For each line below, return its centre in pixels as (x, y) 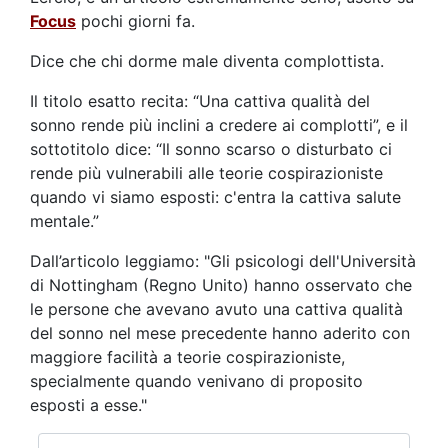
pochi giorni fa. (135, 21)
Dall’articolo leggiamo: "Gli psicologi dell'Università (223, 261)
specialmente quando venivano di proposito (196, 381)
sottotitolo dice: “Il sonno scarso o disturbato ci (211, 149)
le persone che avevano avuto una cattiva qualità (216, 309)
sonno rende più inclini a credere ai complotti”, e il (219, 125)
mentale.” (64, 221)
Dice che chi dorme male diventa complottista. (207, 61)
